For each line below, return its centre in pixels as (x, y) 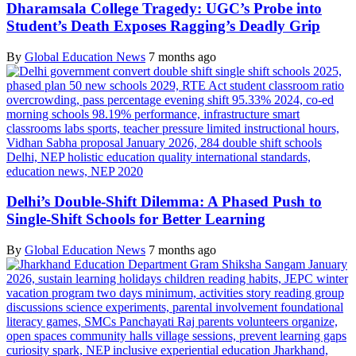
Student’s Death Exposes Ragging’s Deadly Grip (163, 26)
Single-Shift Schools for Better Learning (136, 219)
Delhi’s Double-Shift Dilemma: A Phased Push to (164, 202)
